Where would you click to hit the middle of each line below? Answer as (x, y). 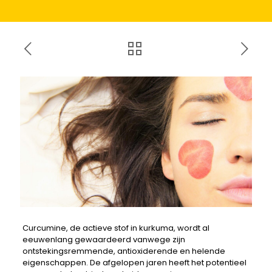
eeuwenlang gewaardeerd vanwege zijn (104, 239)
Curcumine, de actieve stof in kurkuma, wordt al (116, 228)
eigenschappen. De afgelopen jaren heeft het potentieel (134, 262)
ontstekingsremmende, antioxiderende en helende (124, 251)
